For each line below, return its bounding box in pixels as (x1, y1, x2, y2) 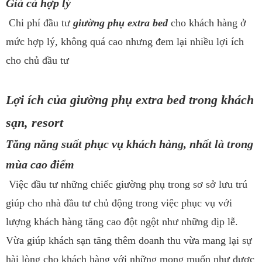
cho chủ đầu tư (6, 54, 69, 67)
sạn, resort (6, 115, 63, 130)
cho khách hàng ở (168, 17, 246, 29)
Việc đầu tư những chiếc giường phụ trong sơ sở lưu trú (6, 178, 247, 191)
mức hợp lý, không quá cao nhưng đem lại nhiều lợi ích (6, 36, 244, 48)
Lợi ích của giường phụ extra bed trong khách (6, 92, 254, 108)
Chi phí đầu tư (6, 17, 73, 29)
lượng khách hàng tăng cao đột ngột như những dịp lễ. (6, 216, 238, 228)
